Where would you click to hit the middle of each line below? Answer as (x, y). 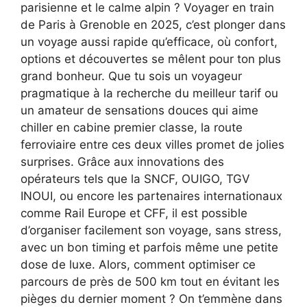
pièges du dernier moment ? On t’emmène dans (151, 298)
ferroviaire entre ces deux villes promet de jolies (152, 144)
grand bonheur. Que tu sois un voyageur (131, 76)
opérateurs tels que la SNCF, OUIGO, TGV (135, 179)
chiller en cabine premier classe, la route (132, 127)
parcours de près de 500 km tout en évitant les (150, 281)
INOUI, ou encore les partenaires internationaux (151, 196)
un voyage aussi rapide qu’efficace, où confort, (149, 41)
